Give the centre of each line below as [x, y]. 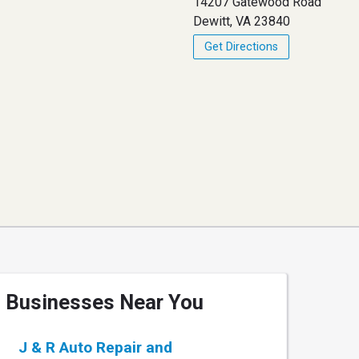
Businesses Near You [105, 303]
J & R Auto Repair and [95, 348]
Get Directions [242, 46]
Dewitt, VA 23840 [242, 21]
